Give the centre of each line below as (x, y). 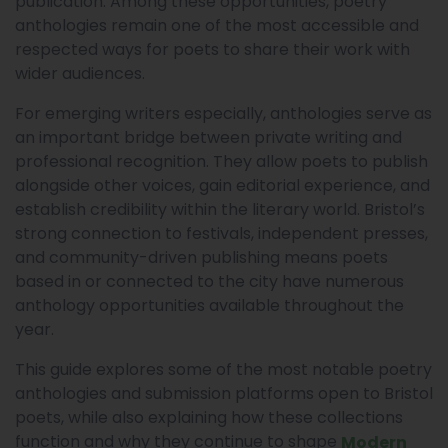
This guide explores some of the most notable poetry (223, 369)
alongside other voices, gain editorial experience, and (222, 185)
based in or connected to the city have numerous (209, 281)
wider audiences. (80, 73)
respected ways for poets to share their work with (212, 49)
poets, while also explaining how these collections (209, 417)
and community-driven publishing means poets (201, 257)
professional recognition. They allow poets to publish (221, 161)
